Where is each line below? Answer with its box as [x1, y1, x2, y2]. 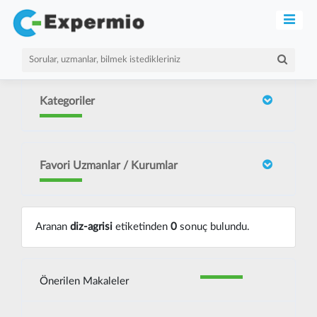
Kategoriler [40, 96, 95, 107]
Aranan [35, 221, 70, 232]
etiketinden [112, 221, 171, 232]
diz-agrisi [69, 221, 113, 232]
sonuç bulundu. [176, 221, 250, 232]
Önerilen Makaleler [40, 275, 129, 287]
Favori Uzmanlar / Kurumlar [40, 160, 178, 171]
